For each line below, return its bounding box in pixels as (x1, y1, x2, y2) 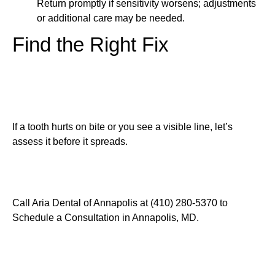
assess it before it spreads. (12, 136, 128, 147)
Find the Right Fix (12, 33, 169, 56)
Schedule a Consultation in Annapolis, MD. (12, 212, 199, 223)
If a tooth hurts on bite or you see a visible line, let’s (12, 121, 233, 132)
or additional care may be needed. (37, 12, 185, 23)
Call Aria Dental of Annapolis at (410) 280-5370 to (12, 198, 228, 209)
